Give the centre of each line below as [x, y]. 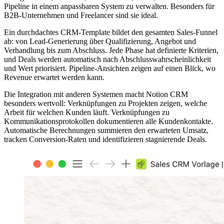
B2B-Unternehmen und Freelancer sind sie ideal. [81, 15]
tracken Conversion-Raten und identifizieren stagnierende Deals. [105, 139]
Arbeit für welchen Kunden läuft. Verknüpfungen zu [87, 112]
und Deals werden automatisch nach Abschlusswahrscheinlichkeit [107, 59]
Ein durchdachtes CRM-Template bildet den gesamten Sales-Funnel [111, 32]
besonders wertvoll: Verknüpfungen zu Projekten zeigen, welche [105, 103]
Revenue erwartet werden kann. [54, 77]
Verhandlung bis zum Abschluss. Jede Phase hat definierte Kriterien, [111, 50]
